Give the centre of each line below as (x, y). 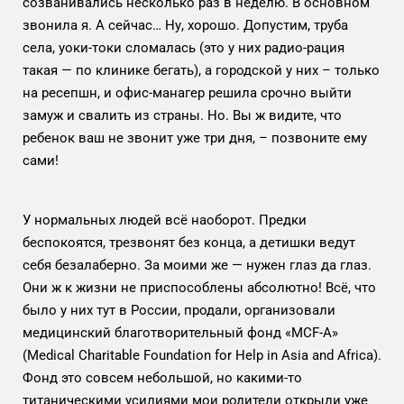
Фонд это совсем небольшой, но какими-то (162, 377)
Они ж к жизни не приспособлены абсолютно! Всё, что (199, 287)
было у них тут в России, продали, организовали (179, 310)
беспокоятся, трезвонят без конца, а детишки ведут (189, 242)
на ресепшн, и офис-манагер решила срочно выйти (187, 92)
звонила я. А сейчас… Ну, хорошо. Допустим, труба (185, 25)
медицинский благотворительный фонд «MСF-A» (180, 332)
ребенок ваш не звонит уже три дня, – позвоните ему (195, 138)
